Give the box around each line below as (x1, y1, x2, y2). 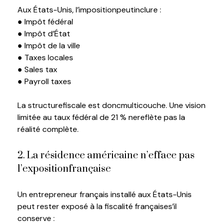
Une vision (169, 100, 206, 111)
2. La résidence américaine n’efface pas (17, 149, 195, 162)
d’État (46, 28, 70, 39)
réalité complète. (17, 123, 79, 134)
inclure (134, 4, 158, 15)
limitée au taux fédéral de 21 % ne (17, 111, 137, 122)
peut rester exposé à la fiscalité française (17, 201, 168, 212)
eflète (140, 111, 162, 122)
